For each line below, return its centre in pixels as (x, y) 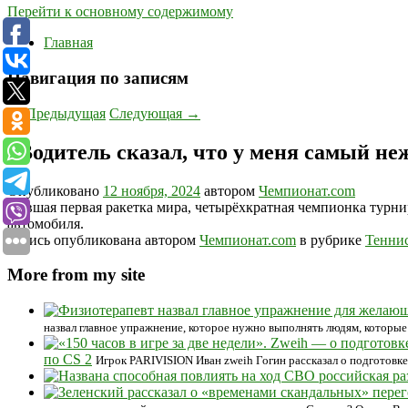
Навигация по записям (98, 78)
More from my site (76, 275)
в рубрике (331, 240)
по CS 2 (68, 359)
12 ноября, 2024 (152, 190)
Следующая (148, 113)
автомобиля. (46, 223)
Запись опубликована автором (103, 240)
